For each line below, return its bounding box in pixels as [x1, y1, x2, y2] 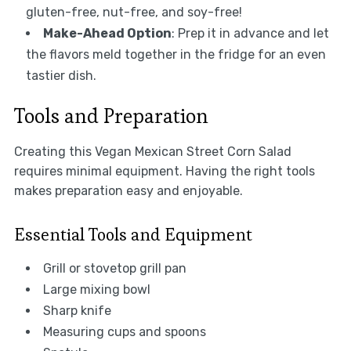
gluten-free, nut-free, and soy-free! [25, 5, 242, 20]
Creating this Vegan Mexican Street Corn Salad [13, 144, 291, 160]
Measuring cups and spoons [42, 324, 206, 340]
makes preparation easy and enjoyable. [13, 183, 243, 199]
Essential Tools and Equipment [13, 223, 252, 246]
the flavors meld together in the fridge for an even [25, 47, 326, 63]
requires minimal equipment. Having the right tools [13, 164, 315, 179]
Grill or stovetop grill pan [42, 261, 186, 277]
